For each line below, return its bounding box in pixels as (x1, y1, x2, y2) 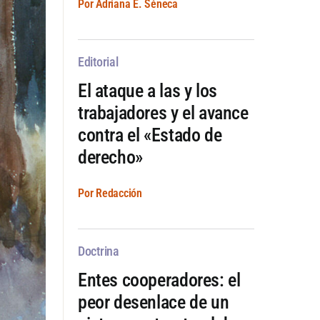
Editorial (77, 54, 119, 69)
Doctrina (77, 243, 119, 259)
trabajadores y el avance (77, 101, 249, 124)
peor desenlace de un (77, 291, 229, 313)
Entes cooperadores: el (77, 269, 241, 291)
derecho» (77, 146, 143, 168)
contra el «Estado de (77, 124, 222, 146)
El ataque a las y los (77, 79, 217, 101)
